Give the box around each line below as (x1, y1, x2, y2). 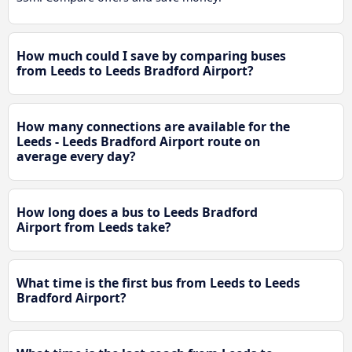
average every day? (16, 147, 136, 165)
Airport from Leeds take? (16, 218, 171, 236)
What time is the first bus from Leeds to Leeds (16, 273, 300, 291)
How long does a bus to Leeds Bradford (16, 203, 258, 221)
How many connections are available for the (16, 117, 290, 135)
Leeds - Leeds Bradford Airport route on (16, 132, 260, 150)
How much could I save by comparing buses (16, 46, 286, 64)
